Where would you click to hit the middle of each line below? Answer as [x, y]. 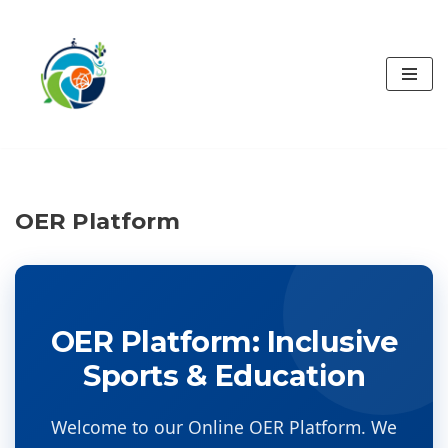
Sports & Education [224, 375]
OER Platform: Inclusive [224, 341]
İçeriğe [37, 54]
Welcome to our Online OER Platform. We [224, 427]
